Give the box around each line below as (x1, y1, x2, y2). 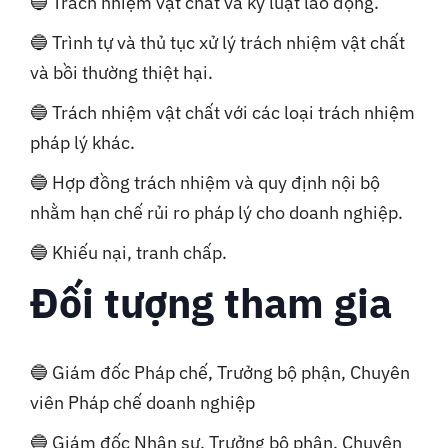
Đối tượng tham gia (30, 276, 392, 330)
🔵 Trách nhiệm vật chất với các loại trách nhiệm (30, 101, 415, 125)
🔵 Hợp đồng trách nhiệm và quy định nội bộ (30, 171, 380, 195)
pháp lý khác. (30, 131, 135, 155)
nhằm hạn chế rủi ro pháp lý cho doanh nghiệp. (30, 201, 403, 225)
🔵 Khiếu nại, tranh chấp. (30, 241, 227, 265)
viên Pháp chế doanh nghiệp (30, 390, 255, 414)
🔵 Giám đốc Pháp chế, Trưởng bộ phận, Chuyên (30, 360, 410, 384)
